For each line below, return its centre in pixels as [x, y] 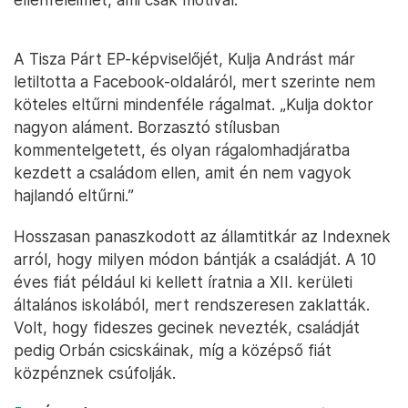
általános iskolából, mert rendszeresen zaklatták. [192, 305]
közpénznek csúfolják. [95, 373]
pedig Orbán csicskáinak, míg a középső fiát [173, 351]
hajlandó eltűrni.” [74, 196]
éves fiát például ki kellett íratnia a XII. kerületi [183, 282]
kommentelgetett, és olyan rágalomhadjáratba [182, 150]
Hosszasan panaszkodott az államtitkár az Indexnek [202, 237]
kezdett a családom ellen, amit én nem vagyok [183, 173]
